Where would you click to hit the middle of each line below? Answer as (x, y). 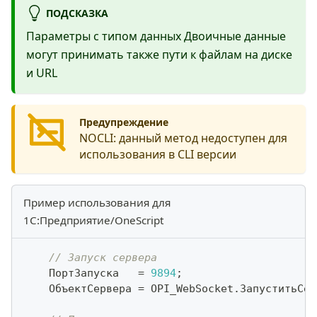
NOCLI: (97, 138)
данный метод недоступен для (201, 138)
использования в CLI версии (157, 155)
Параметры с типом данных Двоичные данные (156, 36)
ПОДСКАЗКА (77, 13)
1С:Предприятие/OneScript (93, 220)
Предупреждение (123, 122)
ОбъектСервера (81, 289)
